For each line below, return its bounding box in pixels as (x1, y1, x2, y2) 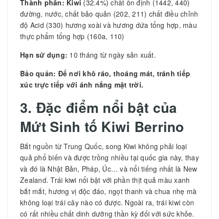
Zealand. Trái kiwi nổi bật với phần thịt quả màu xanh (20, 175, 190, 185)
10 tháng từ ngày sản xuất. (69, 49, 156, 60)
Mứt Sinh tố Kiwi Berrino (20, 116, 188, 136)
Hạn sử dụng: (20, 49, 70, 60)
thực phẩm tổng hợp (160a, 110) (20, 31, 125, 41)
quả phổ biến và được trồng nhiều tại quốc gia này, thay (20, 152, 199, 162)
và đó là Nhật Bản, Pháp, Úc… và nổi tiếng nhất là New (20, 163, 197, 174)
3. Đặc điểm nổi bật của (20, 97, 177, 117)
